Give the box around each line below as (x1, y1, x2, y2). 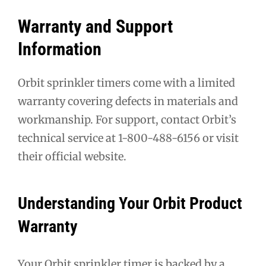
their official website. (18, 149, 126, 163)
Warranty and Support (18, 16, 173, 37)
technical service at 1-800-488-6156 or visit (18, 131, 239, 145)
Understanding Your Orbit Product (18, 194, 242, 214)
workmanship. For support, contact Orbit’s (18, 112, 236, 126)
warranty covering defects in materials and (18, 94, 238, 108)
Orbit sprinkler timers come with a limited (18, 75, 235, 90)
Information (18, 39, 102, 60)
